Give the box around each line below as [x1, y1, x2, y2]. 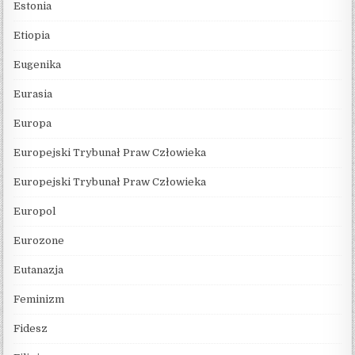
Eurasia [13, 87, 53, 100]
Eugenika [13, 58, 62, 71]
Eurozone [13, 234, 65, 246]
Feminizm [13, 292, 65, 305]
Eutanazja [13, 263, 64, 276]
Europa [13, 116, 52, 129]
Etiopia [13, 29, 51, 41]
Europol [13, 204, 56, 217]
